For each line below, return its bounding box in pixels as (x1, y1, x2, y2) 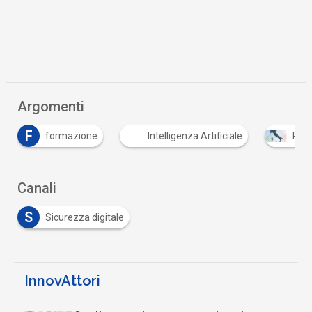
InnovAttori (24, 272, 101, 290)
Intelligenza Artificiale (148, 130, 243, 142)
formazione (45, 130, 98, 142)
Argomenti (17, 98, 85, 116)
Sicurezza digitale (45, 212, 125, 224)
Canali (17, 180, 57, 197)
